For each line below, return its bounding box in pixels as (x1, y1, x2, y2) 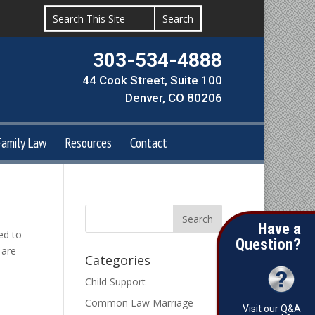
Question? (236, 235, 301, 253)
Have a (258, 219, 301, 238)
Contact (130, 134, 167, 151)
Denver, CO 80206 (124, 91, 222, 105)
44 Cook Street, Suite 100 (82, 73, 222, 87)
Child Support (84, 275, 146, 288)
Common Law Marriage (84, 296, 193, 309)
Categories (84, 252, 150, 269)
